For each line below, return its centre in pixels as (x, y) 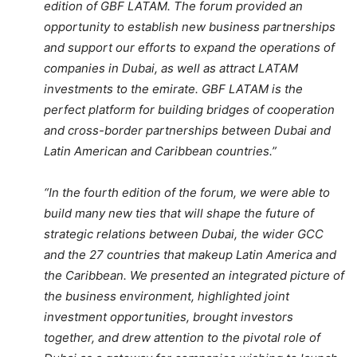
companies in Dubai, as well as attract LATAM (171, 68)
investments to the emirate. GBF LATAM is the (173, 88)
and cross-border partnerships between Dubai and (187, 130)
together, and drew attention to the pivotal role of (182, 337)
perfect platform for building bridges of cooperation (189, 109)
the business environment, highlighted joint (167, 296)
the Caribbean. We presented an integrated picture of (194, 275)
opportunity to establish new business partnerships (190, 26)
